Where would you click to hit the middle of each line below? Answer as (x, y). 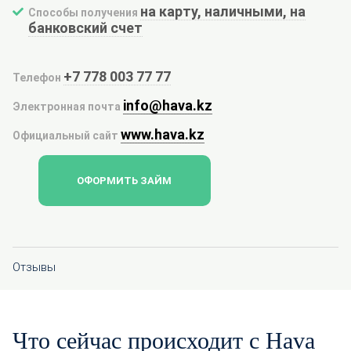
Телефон (37, 78)
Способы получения (83, 13)
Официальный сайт (65, 136)
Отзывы (34, 267)
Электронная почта (67, 107)
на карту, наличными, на (223, 11)
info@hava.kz (168, 105)
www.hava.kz (163, 134)
